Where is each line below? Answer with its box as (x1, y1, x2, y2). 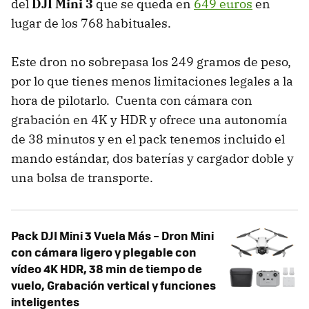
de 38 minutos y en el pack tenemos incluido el (11, 130, 285, 147)
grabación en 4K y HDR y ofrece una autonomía (11, 111, 288, 128)
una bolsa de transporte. (11, 169, 153, 186)
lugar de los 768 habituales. (11, 14, 171, 31)
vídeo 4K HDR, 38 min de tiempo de (11, 259, 202, 277)
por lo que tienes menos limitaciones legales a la (11, 72, 293, 89)
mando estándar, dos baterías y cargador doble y (11, 150, 294, 166)
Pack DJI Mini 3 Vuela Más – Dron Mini (11, 226, 214, 243)
